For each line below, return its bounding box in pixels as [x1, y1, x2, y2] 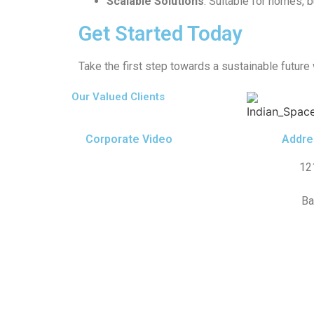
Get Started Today [78, 21, 242, 46]
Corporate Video [86, 132, 172, 146]
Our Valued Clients [71, 90, 165, 104]
